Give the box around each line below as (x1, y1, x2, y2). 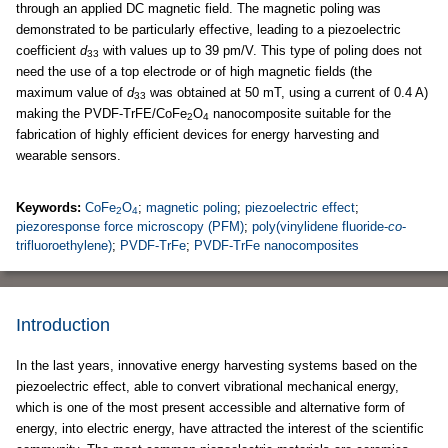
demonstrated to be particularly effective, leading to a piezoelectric (16, 22, 401, 37)
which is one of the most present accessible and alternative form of (16, 400, 405, 415)
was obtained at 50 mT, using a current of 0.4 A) (146, 85, 428, 100)
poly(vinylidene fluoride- (252, 219, 388, 234)
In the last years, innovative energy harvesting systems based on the (16, 358, 417, 373)
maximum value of (16, 85, 127, 100)
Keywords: (16, 200, 85, 215)
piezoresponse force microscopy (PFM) (16, 219, 244, 234)
